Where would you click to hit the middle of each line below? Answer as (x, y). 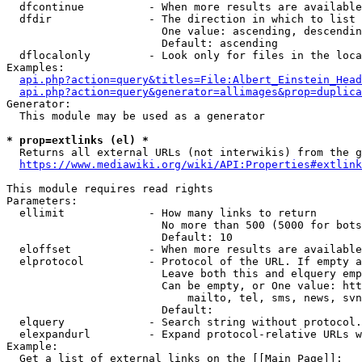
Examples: (36, 67)
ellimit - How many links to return (162, 213)
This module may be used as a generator (136, 116)
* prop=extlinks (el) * (78, 140)
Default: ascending (142, 43)
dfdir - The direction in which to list (181, 19)
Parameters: (42, 201)
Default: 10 (120, 237)
